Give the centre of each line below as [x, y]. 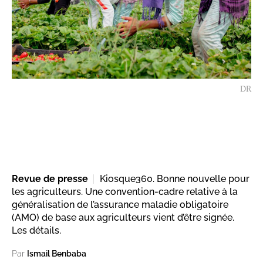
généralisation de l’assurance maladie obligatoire [120, 205]
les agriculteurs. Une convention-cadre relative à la [125, 192]
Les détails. [36, 231]
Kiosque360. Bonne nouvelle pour [175, 179]
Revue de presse [50, 179]
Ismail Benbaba [57, 254]
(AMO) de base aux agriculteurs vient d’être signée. [123, 218]
